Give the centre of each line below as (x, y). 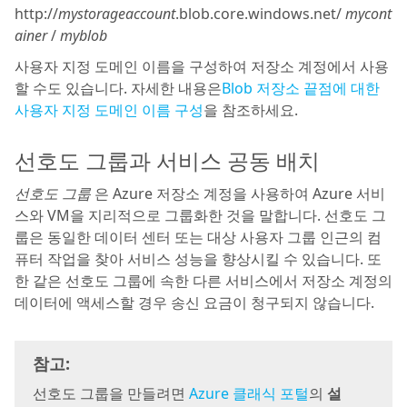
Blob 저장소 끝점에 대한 (301, 88)
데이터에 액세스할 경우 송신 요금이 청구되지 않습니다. (194, 303)
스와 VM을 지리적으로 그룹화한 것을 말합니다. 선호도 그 (200, 215)
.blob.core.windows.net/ (260, 14)
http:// (36, 14)
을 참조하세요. (251, 110)
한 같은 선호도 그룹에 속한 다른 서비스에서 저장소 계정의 (203, 281)
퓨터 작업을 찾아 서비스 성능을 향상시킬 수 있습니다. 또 (198, 259)
